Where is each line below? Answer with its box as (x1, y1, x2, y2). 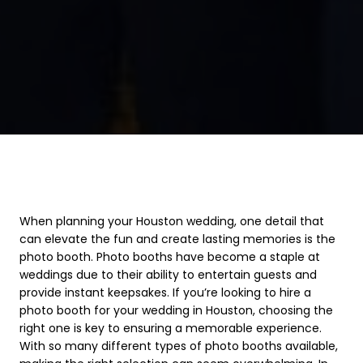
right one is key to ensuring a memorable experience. (19, 320, 322, 337)
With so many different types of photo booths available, (19, 338, 338, 355)
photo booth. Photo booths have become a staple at (19, 249, 320, 266)
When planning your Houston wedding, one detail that (19, 213, 324, 230)
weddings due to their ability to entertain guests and (19, 267, 317, 284)
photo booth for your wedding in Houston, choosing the (19, 302, 333, 319)
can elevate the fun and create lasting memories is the (19, 231, 335, 248)
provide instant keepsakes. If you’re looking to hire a (19, 284, 311, 301)
